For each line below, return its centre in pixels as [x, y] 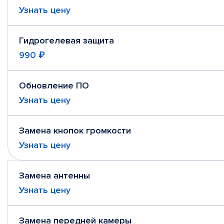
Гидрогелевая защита [66, 40]
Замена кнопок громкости [75, 130]
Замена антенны [54, 175]
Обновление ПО [54, 85]
